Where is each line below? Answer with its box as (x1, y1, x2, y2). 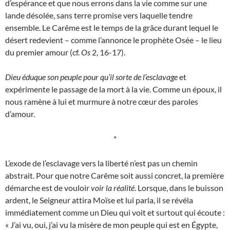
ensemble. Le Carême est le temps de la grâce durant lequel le (5, 23, 218, 33)
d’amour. (5, 109, 35, 119)
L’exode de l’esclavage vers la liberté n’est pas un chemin (5, 158, 198, 168)
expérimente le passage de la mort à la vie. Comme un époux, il (5, 84, 222, 94)
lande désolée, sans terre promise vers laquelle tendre (5, 10, 193, 21)
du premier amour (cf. (5, 47, 81, 57)
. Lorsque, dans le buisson (135, 183, 223, 193)
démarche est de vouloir (5, 183, 91, 193)
